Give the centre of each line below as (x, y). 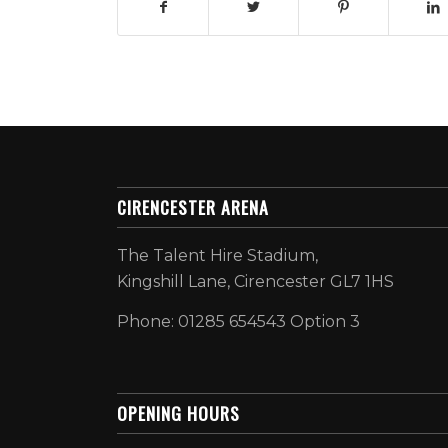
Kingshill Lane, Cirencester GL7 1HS (256, 281)
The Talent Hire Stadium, (218, 255)
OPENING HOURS (179, 413)
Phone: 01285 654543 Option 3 (239, 321)
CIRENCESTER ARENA (193, 206)
